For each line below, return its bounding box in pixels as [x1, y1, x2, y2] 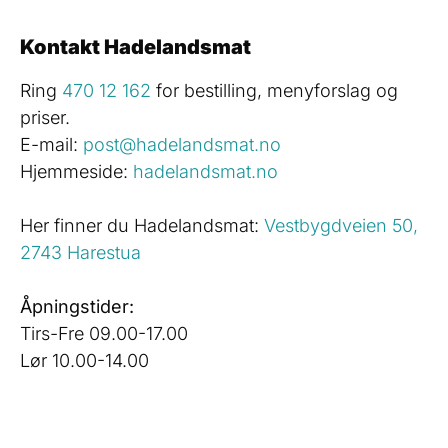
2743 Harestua [20, 241, 141, 263]
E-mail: [20, 133, 83, 155]
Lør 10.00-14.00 [20, 349, 149, 371]
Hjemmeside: [20, 160, 133, 182]
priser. [20, 106, 70, 128]
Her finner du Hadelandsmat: [20, 214, 264, 236]
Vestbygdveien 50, [264, 214, 418, 236]
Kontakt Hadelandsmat [20, 34, 251, 59]
